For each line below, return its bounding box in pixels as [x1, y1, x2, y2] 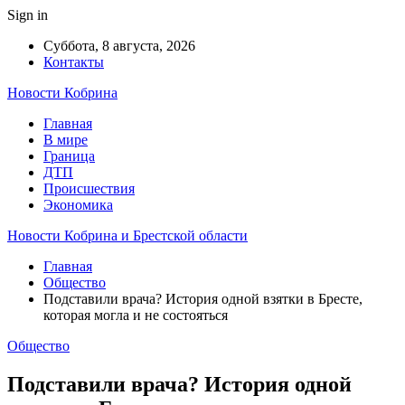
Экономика [43, 197, 113, 212]
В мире [43, 132, 88, 147]
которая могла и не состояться [43, 307, 228, 323]
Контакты [43, 54, 104, 70]
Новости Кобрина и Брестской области [7, 228, 248, 243]
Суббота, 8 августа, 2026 [43, 38, 195, 53]
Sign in [7, 7, 48, 23]
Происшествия [43, 181, 135, 196]
